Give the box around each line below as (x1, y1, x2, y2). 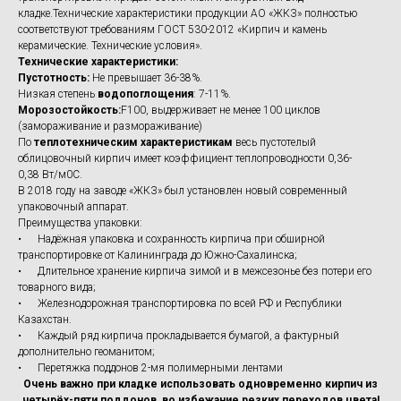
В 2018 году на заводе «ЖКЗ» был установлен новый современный (18, 184, 347, 197)
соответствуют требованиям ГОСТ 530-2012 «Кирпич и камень (18, 23, 327, 36)
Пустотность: (18, 72, 90, 84)
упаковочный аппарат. (18, 200, 129, 213)
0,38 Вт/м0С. (18, 168, 82, 181)
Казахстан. (18, 313, 72, 326)
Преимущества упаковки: (18, 217, 142, 229)
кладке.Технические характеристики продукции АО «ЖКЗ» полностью (18, 7, 357, 20)
